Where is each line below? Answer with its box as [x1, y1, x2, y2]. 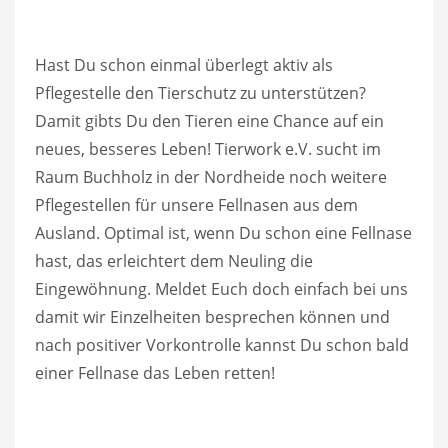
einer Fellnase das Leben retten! [35, 362, 275, 385]
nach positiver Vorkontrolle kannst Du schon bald [35, 334, 409, 357]
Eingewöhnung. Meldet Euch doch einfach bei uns [35, 278, 408, 301]
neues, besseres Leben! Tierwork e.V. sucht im [35, 138, 381, 161]
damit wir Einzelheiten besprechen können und [35, 306, 390, 329]
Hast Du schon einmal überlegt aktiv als [35, 54, 333, 77]
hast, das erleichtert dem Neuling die [35, 250, 313, 273]
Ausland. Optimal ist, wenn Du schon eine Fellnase [35, 222, 412, 245]
